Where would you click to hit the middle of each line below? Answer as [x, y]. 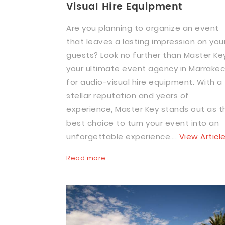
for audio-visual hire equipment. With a [144, 82]
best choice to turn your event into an [143, 123]
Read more [86, 158]
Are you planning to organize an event [143, 28]
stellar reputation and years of [128, 96]
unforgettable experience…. [123, 136]
